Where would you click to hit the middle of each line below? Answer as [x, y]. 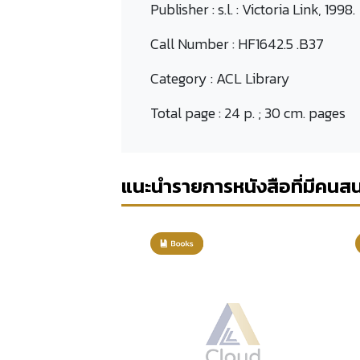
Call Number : [194, 44]
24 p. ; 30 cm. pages [284, 113]
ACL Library [253, 78]
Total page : [187, 113]
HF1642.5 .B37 [280, 44]
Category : [183, 78]
